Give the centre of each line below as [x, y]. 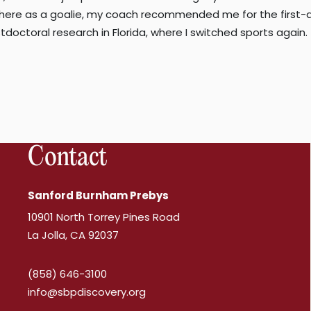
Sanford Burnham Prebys [99, 195]
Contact [67, 158]
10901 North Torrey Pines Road [107, 217]
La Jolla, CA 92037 [74, 235]
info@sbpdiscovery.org [87, 292]
